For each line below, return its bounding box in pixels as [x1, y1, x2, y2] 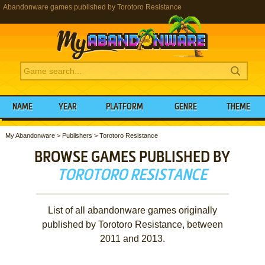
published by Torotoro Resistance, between [41, 219, 223, 230]
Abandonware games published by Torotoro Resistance [3, 3, 182, 11]
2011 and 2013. [99, 233, 165, 244]
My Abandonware [5, 131, 55, 139]
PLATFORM [106, 103, 144, 111]
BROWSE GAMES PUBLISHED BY [34, 150, 231, 166]
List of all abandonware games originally [47, 205, 217, 215]
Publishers [62, 131, 92, 139]
